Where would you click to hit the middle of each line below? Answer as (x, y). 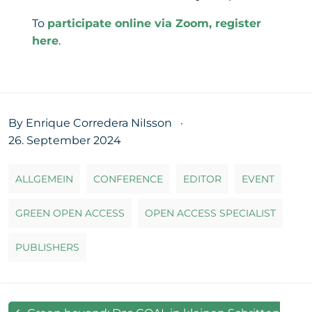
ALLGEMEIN (44, 179)
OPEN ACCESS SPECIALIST (210, 213)
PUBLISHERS (47, 247)
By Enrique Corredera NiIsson (90, 123)
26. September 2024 (65, 140)
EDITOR (202, 179)
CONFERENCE (128, 179)
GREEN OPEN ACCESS (70, 213)
